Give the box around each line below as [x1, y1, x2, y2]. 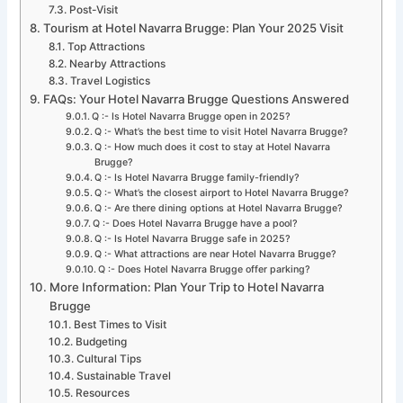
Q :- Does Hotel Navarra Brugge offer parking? [98, 263, 311, 275]
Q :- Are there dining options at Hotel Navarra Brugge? [94, 201, 344, 214]
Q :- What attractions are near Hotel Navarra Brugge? [94, 247, 337, 260]
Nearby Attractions [68, 57, 166, 70]
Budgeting [75, 335, 127, 348]
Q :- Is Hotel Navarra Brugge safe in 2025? [94, 232, 291, 245]
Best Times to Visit [73, 318, 166, 331]
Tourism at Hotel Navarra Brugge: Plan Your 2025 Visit [43, 20, 345, 35]
